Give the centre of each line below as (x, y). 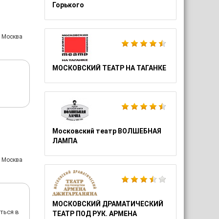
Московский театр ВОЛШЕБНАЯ (107, 131)
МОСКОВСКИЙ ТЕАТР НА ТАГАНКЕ (109, 68)
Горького (68, 5)
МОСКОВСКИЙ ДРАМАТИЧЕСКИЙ (108, 204)
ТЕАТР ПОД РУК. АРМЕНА (95, 214)
